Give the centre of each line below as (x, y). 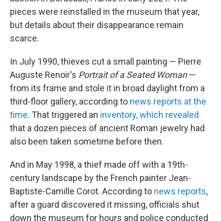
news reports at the (168, 101)
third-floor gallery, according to (70, 101)
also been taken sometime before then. (87, 141)
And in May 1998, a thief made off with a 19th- (99, 165)
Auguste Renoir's (44, 75)
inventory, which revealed (149, 115)
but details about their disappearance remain (97, 25)
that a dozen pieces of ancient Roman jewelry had (107, 128)
